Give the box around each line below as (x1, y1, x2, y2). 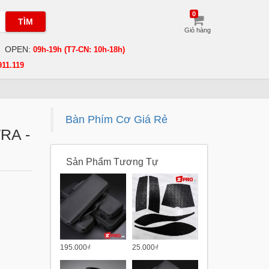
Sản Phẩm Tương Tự (65, 157, 159, 167)
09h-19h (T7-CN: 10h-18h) (33, 45, 125, 54)
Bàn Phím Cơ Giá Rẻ (65, 113, 168, 125)
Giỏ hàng (184, 26, 211, 34)
